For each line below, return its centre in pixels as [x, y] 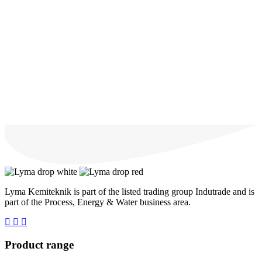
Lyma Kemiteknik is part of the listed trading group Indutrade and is [130, 191]
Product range [39, 244]
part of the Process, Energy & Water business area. [98, 202]
